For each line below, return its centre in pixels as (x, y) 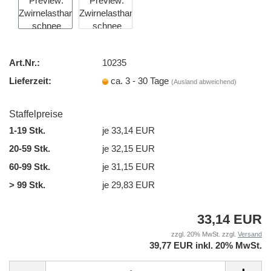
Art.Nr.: (24, 62)
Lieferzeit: (30, 80)
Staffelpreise (36, 114)
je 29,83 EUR (129, 184)
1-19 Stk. (27, 130)
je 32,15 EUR (129, 148)
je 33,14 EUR (129, 130)
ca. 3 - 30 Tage (141, 80)
